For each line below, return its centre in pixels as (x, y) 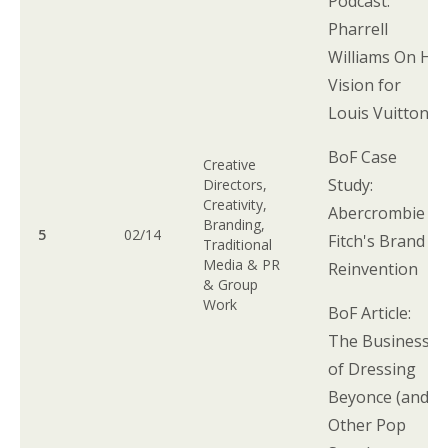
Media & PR (242, 264)
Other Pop (367, 424)
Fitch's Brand (377, 240)
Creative (230, 164)
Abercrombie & (384, 212)
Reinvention (375, 268)
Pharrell (358, 28)
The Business (379, 340)
